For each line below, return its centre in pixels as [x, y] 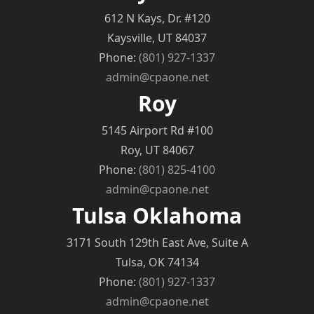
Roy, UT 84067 [157, 150]
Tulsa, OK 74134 [157, 262]
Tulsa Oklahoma [157, 216]
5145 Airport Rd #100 [157, 131]
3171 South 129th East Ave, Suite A [157, 243]
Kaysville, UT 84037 [157, 38]
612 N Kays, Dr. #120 [157, 19]
